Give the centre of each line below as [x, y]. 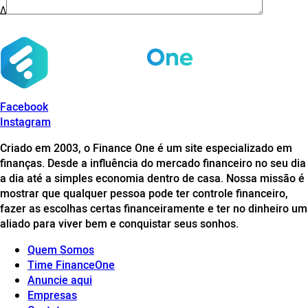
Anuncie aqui [60, 279]
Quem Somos [61, 249]
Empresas [52, 295]
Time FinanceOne [71, 264]
